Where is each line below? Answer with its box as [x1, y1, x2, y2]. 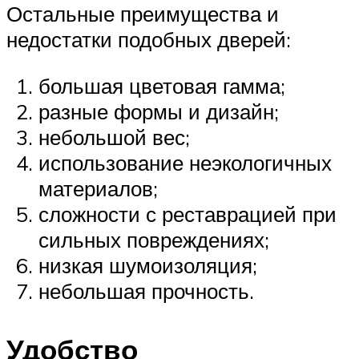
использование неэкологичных [38, 149, 332, 175]
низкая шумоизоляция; [38, 252, 257, 278]
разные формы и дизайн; [38, 98, 279, 124]
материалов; [38, 175, 158, 201]
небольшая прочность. [38, 277, 254, 304]
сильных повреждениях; [38, 226, 269, 252]
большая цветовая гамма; [38, 72, 285, 99]
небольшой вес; [38, 123, 190, 150]
